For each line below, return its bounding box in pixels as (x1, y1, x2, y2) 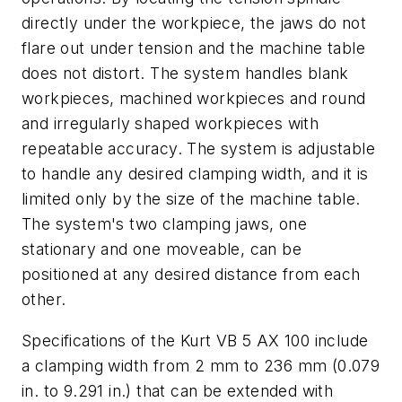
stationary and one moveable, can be (22, 240, 301, 259)
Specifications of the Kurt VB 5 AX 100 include (22, 331, 369, 351)
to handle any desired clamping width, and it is (22, 164, 369, 184)
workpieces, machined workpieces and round (22, 89, 366, 109)
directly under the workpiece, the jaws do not (22, 13, 366, 33)
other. (22, 290, 66, 310)
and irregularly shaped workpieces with (22, 114, 319, 134)
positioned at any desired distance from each (22, 265, 361, 284)
